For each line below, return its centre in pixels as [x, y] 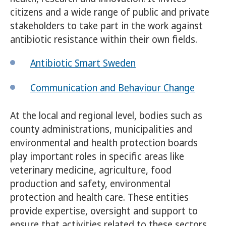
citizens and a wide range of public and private [110, 12]
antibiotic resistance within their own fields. [104, 40]
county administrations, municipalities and [101, 129]
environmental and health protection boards [104, 143]
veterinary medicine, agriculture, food [91, 170]
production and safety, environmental [90, 184]
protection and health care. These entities [99, 197]
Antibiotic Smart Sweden [83, 63]
